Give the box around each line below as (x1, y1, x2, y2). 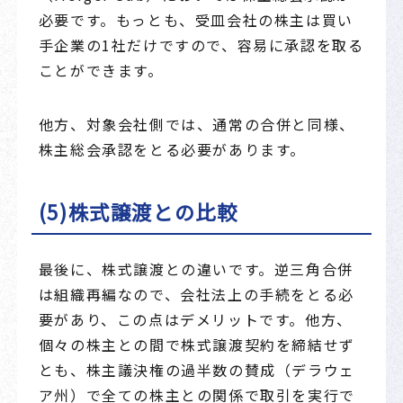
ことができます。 (38, 59, 164, 82)
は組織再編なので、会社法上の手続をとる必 (38, 282, 354, 305)
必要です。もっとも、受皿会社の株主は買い (38, 9, 354, 31)
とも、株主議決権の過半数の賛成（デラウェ (38, 358, 355, 381)
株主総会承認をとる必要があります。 (38, 139, 306, 161)
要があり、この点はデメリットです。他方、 (38, 308, 353, 330)
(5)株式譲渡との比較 (38, 196, 238, 226)
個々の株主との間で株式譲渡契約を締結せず (38, 333, 355, 355)
